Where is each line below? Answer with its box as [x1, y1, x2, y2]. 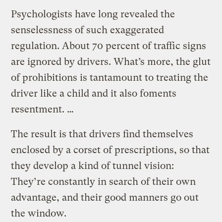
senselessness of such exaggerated [11, 24, 165, 36]
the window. [11, 207, 67, 219]
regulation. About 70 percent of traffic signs [11, 40, 207, 52]
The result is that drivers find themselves [11, 128, 194, 140]
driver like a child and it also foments [11, 87, 177, 99]
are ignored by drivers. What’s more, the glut [11, 55, 211, 67]
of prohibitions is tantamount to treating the [11, 71, 209, 83]
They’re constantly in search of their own [11, 175, 196, 187]
